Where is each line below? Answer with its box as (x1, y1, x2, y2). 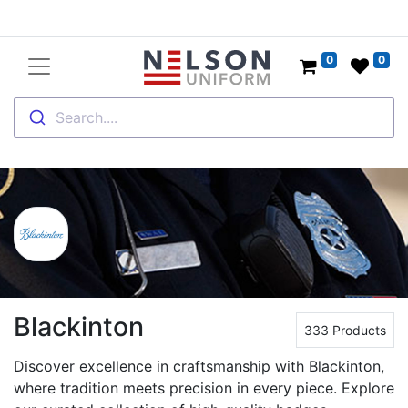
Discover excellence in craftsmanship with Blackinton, (14, 357, 384, 376)
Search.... (55, 108, 117, 127)
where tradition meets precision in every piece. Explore (14, 379, 394, 398)
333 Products (304, 322, 386, 339)
